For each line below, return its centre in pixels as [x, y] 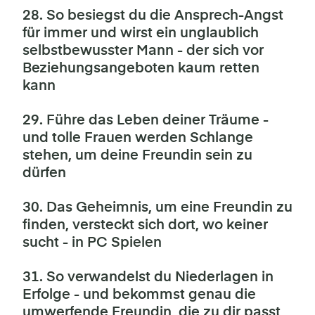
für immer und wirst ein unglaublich [141, 33]
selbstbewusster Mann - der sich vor [143, 51]
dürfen [44, 173]
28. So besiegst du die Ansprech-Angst [153, 15]
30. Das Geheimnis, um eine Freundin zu [157, 207]
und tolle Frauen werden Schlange [138, 138]
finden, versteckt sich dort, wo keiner [145, 225]
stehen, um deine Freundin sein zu [137, 155]
